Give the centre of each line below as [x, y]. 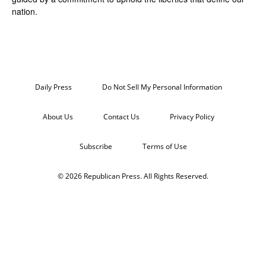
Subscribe [96, 146]
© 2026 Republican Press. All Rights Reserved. [133, 176]
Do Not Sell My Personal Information [162, 87]
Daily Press [53, 87]
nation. [25, 11]
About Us [58, 116]
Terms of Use [164, 146]
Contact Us [121, 116]
